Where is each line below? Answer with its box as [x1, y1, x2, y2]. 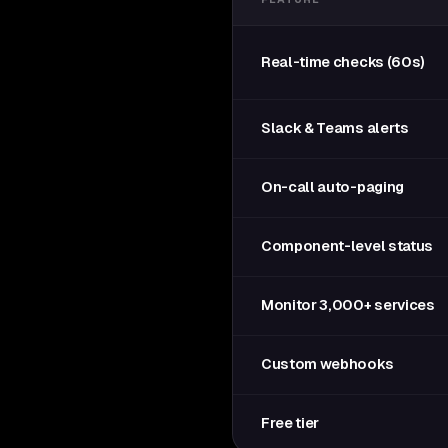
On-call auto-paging [261, 179, 404, 195]
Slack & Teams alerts [261, 120, 409, 136]
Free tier [261, 415, 320, 431]
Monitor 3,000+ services [261, 297, 435, 313]
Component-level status [261, 238, 433, 254]
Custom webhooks [261, 356, 394, 372]
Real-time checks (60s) [261, 54, 425, 70]
